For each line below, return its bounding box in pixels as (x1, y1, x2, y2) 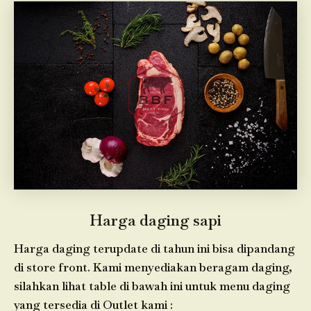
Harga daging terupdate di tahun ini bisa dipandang (14, 240, 295, 256)
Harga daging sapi (90, 210, 221, 230)
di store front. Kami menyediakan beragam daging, (14, 259, 292, 275)
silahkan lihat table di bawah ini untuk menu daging (14, 278, 290, 294)
